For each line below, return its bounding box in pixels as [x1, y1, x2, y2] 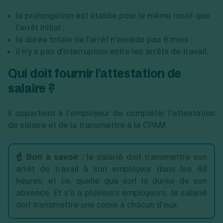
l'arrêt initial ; [16, 22, 65, 33]
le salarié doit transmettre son [84, 151, 207, 162]
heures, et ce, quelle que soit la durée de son [16, 175, 207, 186]
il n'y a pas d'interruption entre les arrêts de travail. [16, 46, 209, 57]
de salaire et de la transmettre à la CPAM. [8, 119, 168, 130]
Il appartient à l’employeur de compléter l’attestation [8, 108, 215, 118]
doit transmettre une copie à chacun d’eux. [16, 199, 179, 210]
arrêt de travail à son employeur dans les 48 [16, 163, 207, 174]
